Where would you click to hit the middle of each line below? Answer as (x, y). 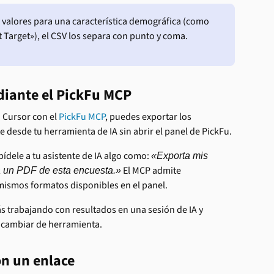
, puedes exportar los (149, 117)
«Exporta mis (181, 155)
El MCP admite (152, 170)
